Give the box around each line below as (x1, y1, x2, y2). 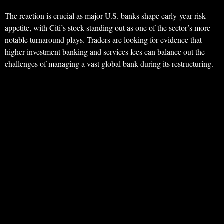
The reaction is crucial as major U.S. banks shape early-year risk (5, 10, 206, 21)
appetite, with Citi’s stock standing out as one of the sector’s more (5, 22, 210, 33)
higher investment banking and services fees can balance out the (5, 46, 205, 57)
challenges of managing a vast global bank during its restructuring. (5, 58, 213, 69)
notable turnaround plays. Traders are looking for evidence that (5, 34, 202, 45)
